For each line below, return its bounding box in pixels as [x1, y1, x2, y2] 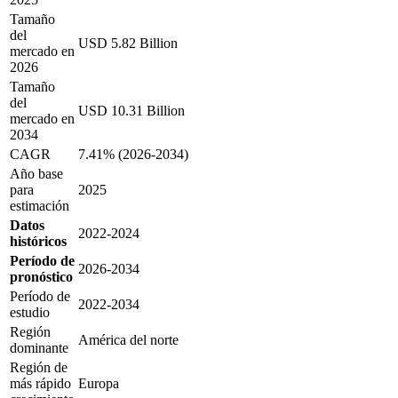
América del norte [78, 332, 179, 348]
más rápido [10, 376, 71, 392]
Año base [10, 166, 63, 182]
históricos [10, 234, 67, 250]
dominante [10, 340, 68, 356]
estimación [10, 198, 69, 214]
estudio [10, 305, 50, 321]
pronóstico [10, 269, 73, 285]
